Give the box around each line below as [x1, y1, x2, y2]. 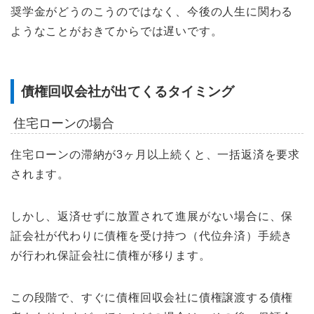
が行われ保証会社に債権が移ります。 [11, 249, 211, 261]
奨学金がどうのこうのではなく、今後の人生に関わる [11, 5, 294, 18]
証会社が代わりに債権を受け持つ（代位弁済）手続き [11, 229, 294, 242]
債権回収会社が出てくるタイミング [21, 84, 234, 100]
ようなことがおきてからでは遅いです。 [11, 25, 223, 37]
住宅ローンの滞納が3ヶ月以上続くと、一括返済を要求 [11, 148, 300, 161]
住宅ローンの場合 [13, 116, 114, 131]
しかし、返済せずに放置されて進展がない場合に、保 [11, 210, 294, 222]
